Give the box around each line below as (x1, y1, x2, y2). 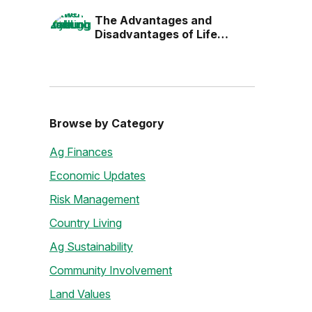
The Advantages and (94, 13, 212, 27)
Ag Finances (49, 145, 113, 159)
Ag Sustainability (49, 240, 133, 253)
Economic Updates (49, 169, 146, 182)
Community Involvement (49, 263, 172, 277)
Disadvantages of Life (94, 27, 217, 41)
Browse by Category (49, 116, 164, 130)
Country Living (49, 216, 122, 230)
